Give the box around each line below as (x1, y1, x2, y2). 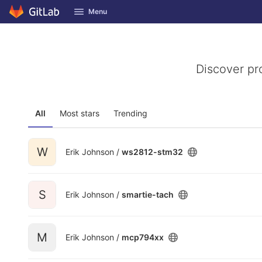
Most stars (60, 108, 99, 118)
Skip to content (9, 12, 67, 22)
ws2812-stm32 (122, 147, 183, 157)
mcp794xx (122, 232, 164, 242)
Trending (113, 108, 147, 118)
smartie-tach (122, 189, 174, 199)
